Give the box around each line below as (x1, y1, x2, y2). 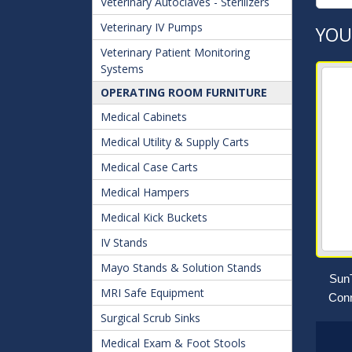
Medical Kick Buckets (101, 210, 207, 225)
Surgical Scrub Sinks (101, 310, 200, 325)
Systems (101, 61, 144, 76)
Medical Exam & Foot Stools (101, 335, 246, 350)
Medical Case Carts (101, 159, 198, 174)
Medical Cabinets (101, 109, 187, 124)
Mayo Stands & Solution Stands (101, 260, 262, 275)
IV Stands (101, 235, 148, 250)
